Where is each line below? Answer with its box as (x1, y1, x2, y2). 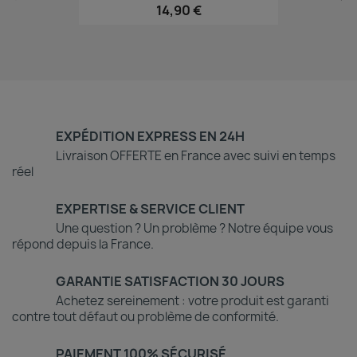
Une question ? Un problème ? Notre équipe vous (56, 219, 333, 237)
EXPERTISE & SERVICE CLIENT (56, 199, 245, 218)
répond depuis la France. (12, 235, 154, 253)
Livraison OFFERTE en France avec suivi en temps (56, 147, 335, 164)
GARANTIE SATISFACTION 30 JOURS (56, 272, 284, 290)
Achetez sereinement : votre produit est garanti (56, 292, 329, 309)
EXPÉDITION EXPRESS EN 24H (56, 127, 245, 145)
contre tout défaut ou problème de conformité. (12, 308, 279, 325)
